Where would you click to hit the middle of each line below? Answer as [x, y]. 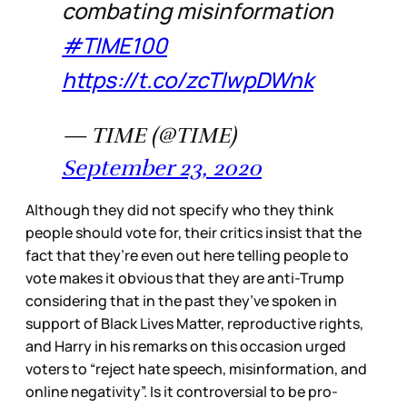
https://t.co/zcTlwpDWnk [188, 80]
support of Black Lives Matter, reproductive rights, [194, 324]
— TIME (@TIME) [149, 136]
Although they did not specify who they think [179, 210]
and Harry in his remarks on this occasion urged [186, 347]
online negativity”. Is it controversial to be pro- [182, 392]
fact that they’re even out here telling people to [187, 256]
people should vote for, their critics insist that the [194, 233]
